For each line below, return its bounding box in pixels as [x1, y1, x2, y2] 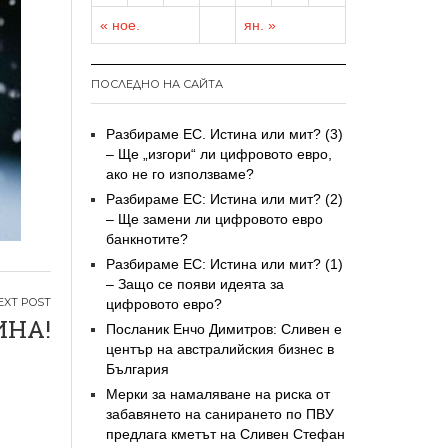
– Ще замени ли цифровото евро [106, 210, 323, 227]
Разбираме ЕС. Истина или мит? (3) [106, 125, 343, 142]
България [106, 360, 169, 377]
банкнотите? [106, 230, 188, 247]
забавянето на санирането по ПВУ [106, 405, 334, 422]
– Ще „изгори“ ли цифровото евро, [106, 145, 332, 162]
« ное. [100, 16, 140, 33]
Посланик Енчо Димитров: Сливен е [106, 320, 342, 337]
